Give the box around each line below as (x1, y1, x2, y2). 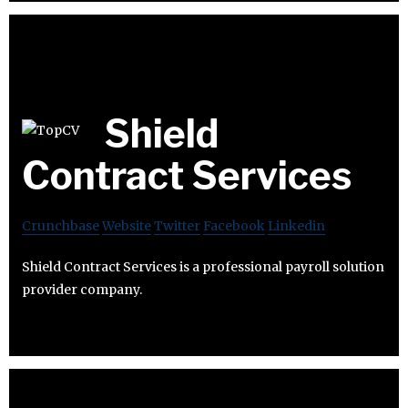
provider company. (22, 280, 142, 298)
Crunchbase (22, 217, 99, 234)
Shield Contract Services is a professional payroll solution (22, 258, 384, 275)
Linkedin (268, 217, 325, 234)
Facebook (203, 217, 265, 234)
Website (102, 217, 151, 234)
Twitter (154, 217, 200, 234)
